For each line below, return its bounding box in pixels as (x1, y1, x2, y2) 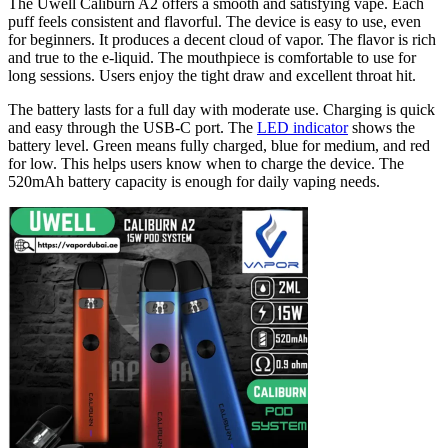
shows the (348, 119, 415, 137)
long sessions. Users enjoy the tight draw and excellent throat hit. (8, 67, 416, 85)
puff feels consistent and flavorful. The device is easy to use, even (8, 13, 421, 31)
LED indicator (257, 119, 348, 137)
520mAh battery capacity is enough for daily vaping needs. (8, 173, 380, 191)
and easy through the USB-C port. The (8, 119, 257, 137)
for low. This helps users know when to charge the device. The (8, 155, 404, 173)
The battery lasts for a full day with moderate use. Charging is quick (8, 101, 435, 119)
